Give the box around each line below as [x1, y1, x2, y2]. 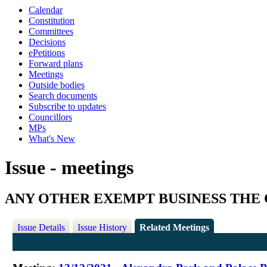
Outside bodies [29, 80, 85, 90]
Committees [29, 26, 73, 36]
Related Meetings [139, 222, 210, 233]
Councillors [29, 112, 72, 122]
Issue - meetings [5, 157, 133, 179]
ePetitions [29, 48, 65, 58]
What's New [29, 133, 75, 144]
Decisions [29, 37, 66, 47]
